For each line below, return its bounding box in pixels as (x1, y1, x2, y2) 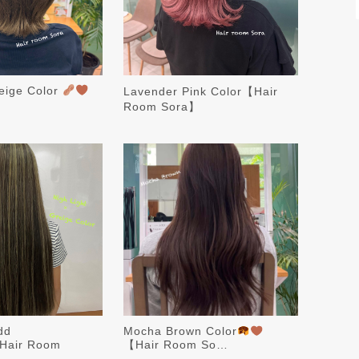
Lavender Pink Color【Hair (123, 85, 278, 99)
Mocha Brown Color (123, 325, 237, 338)
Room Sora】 (123, 100, 200, 114)
